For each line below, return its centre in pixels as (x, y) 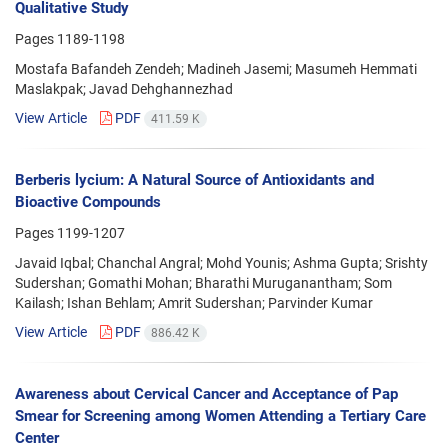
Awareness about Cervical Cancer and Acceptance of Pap (206, 394)
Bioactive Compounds (88, 202)
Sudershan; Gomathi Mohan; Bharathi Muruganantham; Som (203, 283)
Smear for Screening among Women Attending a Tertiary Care (220, 416)
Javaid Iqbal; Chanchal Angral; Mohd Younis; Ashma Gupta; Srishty (221, 263)
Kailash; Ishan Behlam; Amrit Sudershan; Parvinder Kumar (194, 303)
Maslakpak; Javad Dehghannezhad (124, 88)
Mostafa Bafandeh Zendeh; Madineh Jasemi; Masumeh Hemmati (216, 68)
